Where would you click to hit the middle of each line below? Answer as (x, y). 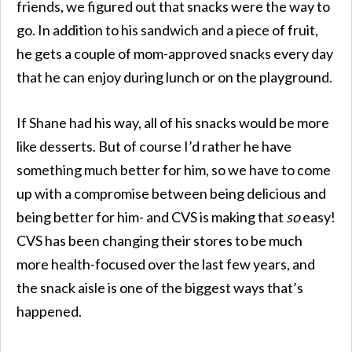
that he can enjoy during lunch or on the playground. (174, 77)
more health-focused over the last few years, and (166, 264)
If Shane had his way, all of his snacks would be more (173, 122)
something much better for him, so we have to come (174, 169)
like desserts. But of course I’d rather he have (154, 146)
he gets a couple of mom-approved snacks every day (175, 53)
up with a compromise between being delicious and (171, 193)
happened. (49, 311)
